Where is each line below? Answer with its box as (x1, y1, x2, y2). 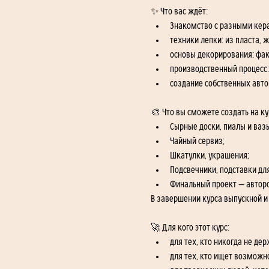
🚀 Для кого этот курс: (150, 222, 229, 232)
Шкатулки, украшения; (169, 150, 249, 160)
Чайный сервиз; (169, 136, 225, 146)
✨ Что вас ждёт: (150, 6, 208, 16)
